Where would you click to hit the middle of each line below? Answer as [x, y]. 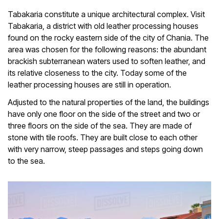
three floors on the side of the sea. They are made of [100, 126]
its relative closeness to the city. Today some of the [97, 73]
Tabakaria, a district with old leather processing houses [103, 26]
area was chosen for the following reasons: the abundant [107, 50]
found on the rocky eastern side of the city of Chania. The [108, 38]
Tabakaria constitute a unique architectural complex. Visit [106, 14]
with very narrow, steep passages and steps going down [105, 149]
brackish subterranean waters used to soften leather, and [107, 61]
